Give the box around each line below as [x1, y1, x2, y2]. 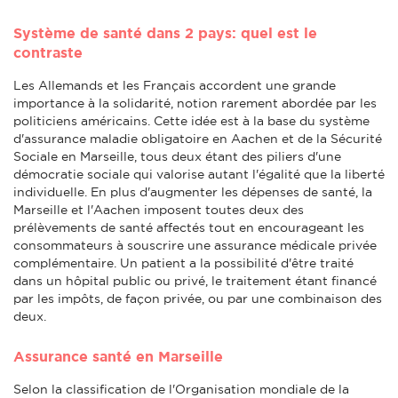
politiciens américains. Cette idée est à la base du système [13, 113, 370, 128]
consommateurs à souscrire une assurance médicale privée [13, 237, 377, 252]
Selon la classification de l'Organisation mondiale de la [13, 381, 349, 396]
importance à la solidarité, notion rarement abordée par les [13, 95, 377, 110]
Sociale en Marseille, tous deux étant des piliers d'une [13, 148, 341, 163]
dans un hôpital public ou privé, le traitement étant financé [13, 273, 377, 288]
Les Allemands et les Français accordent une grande [13, 77, 336, 92]
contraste [13, 44, 83, 60]
